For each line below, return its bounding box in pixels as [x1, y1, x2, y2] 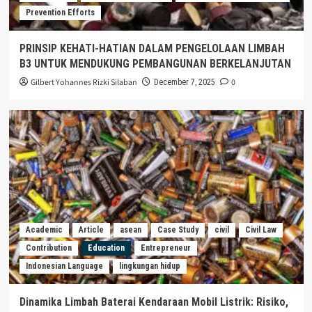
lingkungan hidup [118, 260, 180, 271]
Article [78, 224, 104, 235]
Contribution [25, 242, 72, 253]
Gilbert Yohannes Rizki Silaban [30, 76, 137, 88]
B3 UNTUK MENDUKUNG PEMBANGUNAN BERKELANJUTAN [19, 56, 291, 70]
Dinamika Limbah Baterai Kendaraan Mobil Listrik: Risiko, [19, 295, 288, 309]
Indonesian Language [25, 260, 103, 271]
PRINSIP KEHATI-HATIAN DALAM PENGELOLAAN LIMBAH [19, 41, 285, 55]
